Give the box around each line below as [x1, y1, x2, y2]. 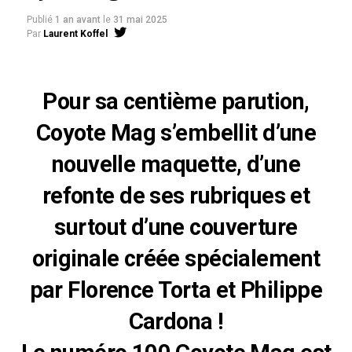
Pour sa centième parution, [42, 87, 310, 115]
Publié [26, 13, 53, 25]
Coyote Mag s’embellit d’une [35, 119, 317, 146]
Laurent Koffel [42, 27, 108, 39]
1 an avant [54, 13, 101, 25]
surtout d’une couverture [54, 213, 298, 240]
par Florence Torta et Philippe [29, 276, 323, 303]
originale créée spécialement [31, 244, 321, 272]
